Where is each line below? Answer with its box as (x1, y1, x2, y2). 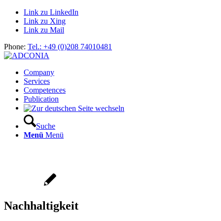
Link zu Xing (24, 17, 66, 25)
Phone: (4, 42, 28, 51)
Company (24, 68, 54, 76)
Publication (24, 95, 59, 103)
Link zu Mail (24, 26, 64, 34)
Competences (24, 86, 66, 94)
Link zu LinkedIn (24, 8, 78, 16)
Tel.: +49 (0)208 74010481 (28, 42, 112, 51)
